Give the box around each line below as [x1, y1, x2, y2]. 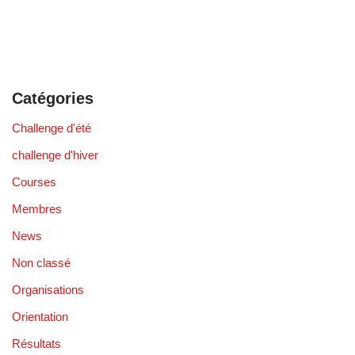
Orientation [12, 309, 68, 323]
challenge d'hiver [12, 147, 98, 162]
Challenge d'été [12, 120, 91, 135]
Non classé [12, 255, 71, 269]
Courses [12, 174, 56, 189]
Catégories [12, 89, 94, 107]
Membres [12, 201, 62, 216]
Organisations [12, 282, 84, 296]
